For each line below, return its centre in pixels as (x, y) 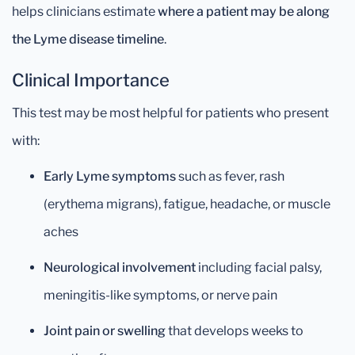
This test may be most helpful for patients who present (170, 113)
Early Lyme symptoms (110, 176)
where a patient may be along (244, 11)
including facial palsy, (259, 267)
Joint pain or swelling (105, 331)
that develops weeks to (235, 331)
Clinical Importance (91, 80)
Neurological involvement (120, 267)
